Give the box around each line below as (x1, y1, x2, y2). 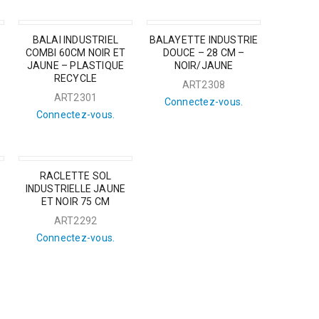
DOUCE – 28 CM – (162, 47, 245, 58)
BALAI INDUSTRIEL (32, 34, 119, 46)
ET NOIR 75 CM (41, 196, 110, 207)
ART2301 (53, 92, 98, 103)
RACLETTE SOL (39, 170, 112, 182)
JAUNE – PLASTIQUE (26, 60, 125, 71)
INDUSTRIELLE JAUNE (25, 183, 126, 194)
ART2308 (182, 79, 226, 90)
